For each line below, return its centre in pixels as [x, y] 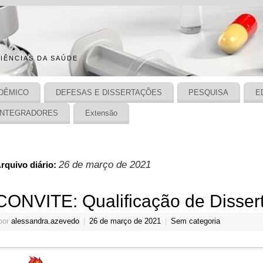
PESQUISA [209, 92]
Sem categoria [195, 221]
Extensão [101, 113]
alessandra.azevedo [45, 221]
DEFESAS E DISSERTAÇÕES [109, 92]
